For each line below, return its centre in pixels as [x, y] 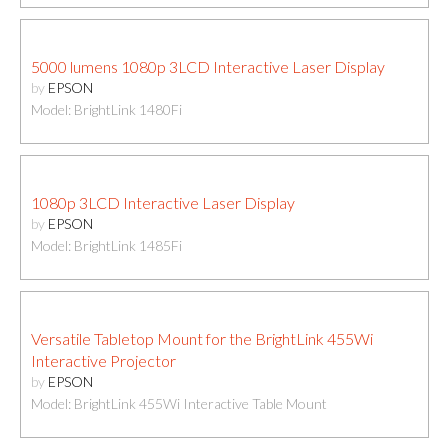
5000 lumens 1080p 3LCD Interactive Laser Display [208, 66]
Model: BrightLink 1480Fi [107, 109]
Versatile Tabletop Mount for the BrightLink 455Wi [202, 338]
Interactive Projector [104, 360]
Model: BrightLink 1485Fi [107, 245]
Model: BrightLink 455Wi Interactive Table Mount [179, 403]
